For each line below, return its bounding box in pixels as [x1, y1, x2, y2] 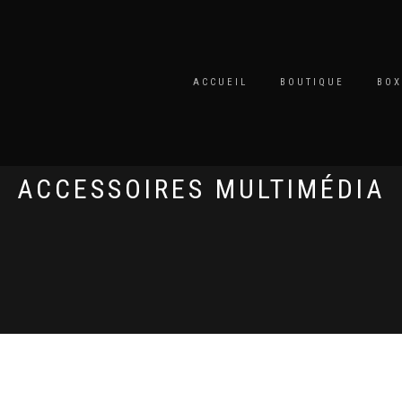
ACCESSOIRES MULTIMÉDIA [17, 173, 385, 205]
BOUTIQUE [280, 76, 345, 88]
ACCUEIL [193, 76, 248, 88]
